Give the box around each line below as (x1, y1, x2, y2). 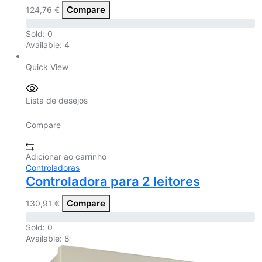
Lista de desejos (26, 95, 88, 106)
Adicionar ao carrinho (26, 151, 106, 162)
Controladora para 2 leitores (26, 174, 200, 189)
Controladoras (26, 163, 80, 173)
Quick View (26, 62, 68, 73)
